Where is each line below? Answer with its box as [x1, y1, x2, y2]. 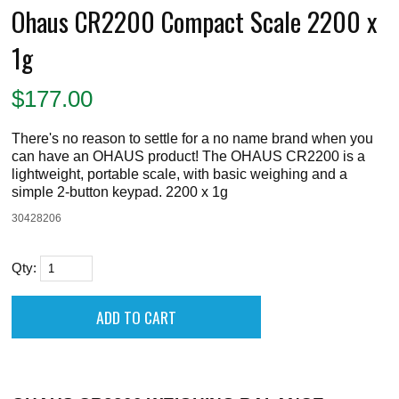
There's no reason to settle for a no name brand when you [12, 129, 374, 146]
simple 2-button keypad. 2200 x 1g [12, 183, 229, 199]
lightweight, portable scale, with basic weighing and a [12, 165, 348, 182]
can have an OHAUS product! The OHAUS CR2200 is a [12, 147, 366, 164]
